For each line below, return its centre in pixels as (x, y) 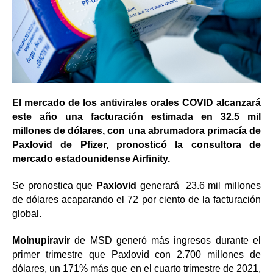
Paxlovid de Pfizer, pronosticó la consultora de (136, 145)
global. (27, 214)
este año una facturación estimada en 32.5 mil (136, 117)
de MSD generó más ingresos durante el (168, 241)
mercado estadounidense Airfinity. (95, 159)
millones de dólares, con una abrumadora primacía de (136, 131)
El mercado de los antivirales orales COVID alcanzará (136, 103)
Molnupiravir (44, 241)
